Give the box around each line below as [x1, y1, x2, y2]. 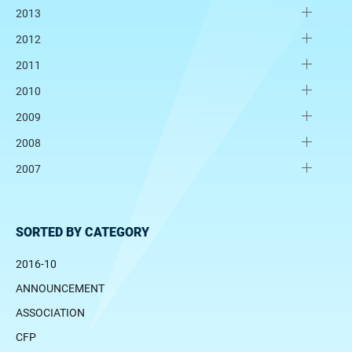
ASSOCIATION [16, 306, 85, 319]
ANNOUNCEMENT [16, 281, 104, 295]
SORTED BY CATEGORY [16, 224, 149, 240]
